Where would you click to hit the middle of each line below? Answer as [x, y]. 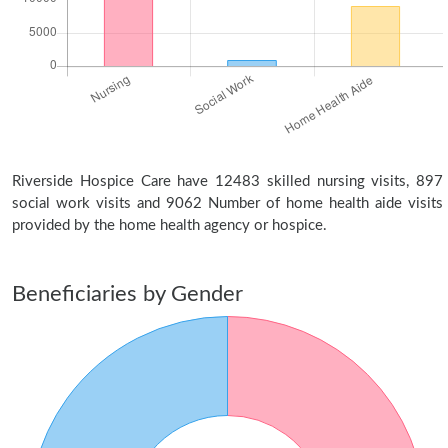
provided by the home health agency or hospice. [169, 225]
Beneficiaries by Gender [127, 294]
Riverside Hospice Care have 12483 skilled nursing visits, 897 [227, 181]
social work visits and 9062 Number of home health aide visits [227, 203]
